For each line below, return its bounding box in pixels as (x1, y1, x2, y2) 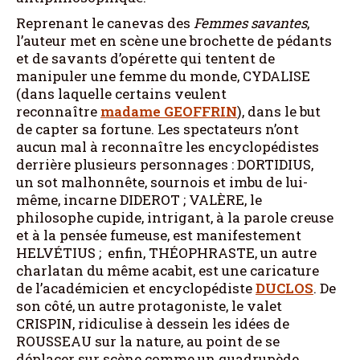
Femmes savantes (194, 13, 307, 32)
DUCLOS (256, 278, 313, 297)
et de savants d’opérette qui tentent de (16, 48, 275, 67)
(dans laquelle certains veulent (16, 84, 227, 103)
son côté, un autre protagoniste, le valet (16, 296, 282, 315)
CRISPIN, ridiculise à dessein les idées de (16, 313, 289, 333)
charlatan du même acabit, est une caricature (16, 260, 319, 280)
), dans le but (237, 101, 321, 121)
